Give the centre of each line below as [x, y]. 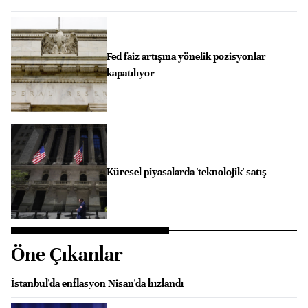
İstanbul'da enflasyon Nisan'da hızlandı [97, 283]
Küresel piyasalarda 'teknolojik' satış [186, 172]
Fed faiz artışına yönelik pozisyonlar [186, 56]
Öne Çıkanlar [67, 254]
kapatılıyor [130, 73]
